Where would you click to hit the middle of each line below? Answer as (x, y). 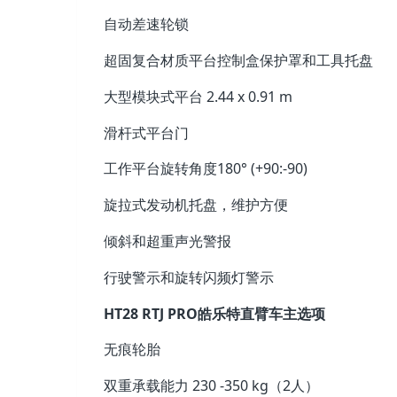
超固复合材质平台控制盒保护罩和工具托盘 (238, 61)
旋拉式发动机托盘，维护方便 (196, 205)
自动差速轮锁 (146, 24)
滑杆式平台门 (146, 132)
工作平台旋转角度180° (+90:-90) (206, 169)
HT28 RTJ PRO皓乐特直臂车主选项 (214, 313)
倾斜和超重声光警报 (167, 241)
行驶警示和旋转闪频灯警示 (189, 277)
